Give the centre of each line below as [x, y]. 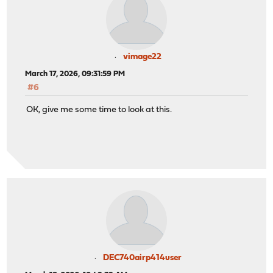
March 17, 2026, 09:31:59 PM [75, 74]
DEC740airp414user [142, 258]
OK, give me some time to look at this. [99, 110]
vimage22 [142, 57]
